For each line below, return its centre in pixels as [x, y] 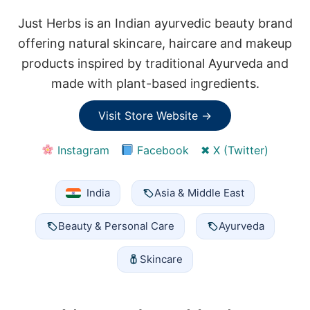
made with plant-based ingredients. [155, 83]
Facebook [162, 150]
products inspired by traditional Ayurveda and [155, 63]
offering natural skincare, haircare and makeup [155, 43]
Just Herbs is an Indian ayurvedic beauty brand [155, 23]
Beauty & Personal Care [116, 226]
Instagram [82, 150]
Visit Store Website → [155, 115]
